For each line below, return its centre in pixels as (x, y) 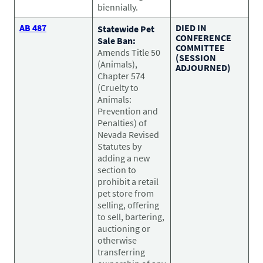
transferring (121, 252)
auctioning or (124, 228)
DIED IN (191, 27)
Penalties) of (122, 122)
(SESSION (196, 57)
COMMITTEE (200, 47)
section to (117, 169)
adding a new (124, 158)
